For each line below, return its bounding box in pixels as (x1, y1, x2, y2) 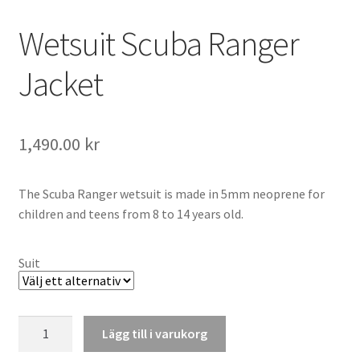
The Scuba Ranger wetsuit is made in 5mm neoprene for (18, 185, 325, 202)
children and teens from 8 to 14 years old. (18, 205, 243, 222)
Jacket (18, 62, 103, 104)
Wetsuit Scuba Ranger (18, 22, 299, 64)
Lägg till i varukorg (102, 325, 208, 342)
